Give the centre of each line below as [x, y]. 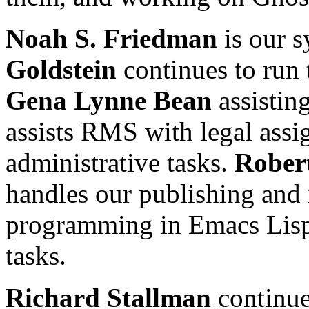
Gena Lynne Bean [109, 100]
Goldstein [61, 69]
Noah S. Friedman [111, 38]
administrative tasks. [120, 162]
